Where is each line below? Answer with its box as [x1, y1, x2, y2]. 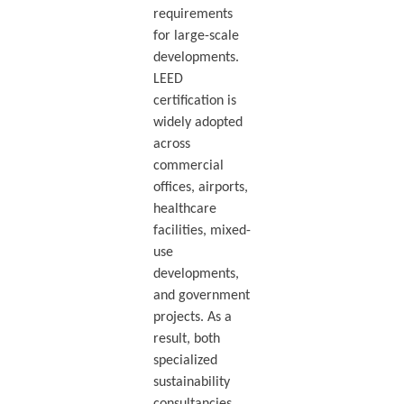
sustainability [152, 374, 230, 390]
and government [152, 288, 250, 303]
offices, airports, [152, 179, 248, 195]
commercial [152, 158, 224, 173]
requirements [152, 6, 233, 22]
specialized [152, 353, 217, 368]
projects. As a [152, 309, 232, 325]
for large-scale [152, 28, 239, 43]
